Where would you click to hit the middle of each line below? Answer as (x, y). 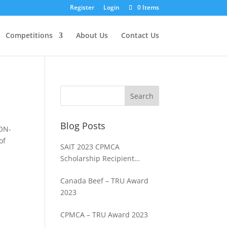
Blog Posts (83, 126)
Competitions (29, 35)
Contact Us (140, 35)
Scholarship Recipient (98, 158)
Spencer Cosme (87, 170)
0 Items (148, 7)
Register (82, 7)
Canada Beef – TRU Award (105, 181)
